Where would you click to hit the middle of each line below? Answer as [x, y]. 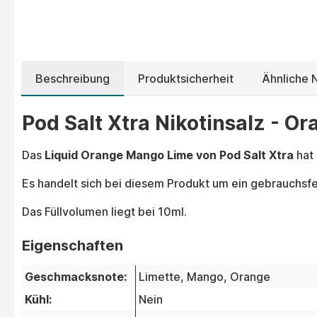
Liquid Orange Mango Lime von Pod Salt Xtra [169, 155]
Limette [160, 277]
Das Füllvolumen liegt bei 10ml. [104, 212]
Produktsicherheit [186, 79]
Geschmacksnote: [76, 277]
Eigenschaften [73, 246]
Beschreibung [73, 79]
